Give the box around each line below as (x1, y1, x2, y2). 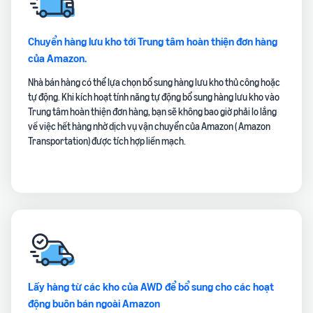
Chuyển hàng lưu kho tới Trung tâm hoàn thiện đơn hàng (28, 34, 277, 49)
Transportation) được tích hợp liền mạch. (28, 135, 186, 147)
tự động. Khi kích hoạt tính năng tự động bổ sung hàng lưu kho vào (28, 91, 279, 103)
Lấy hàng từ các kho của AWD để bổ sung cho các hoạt (28, 279, 274, 294)
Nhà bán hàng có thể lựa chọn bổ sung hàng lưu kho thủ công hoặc (28, 76, 280, 89)
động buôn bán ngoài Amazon (28, 296, 160, 311)
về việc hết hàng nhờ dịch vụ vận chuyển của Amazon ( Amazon (28, 120, 270, 133)
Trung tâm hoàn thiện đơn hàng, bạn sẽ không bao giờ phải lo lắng (28, 105, 277, 118)
